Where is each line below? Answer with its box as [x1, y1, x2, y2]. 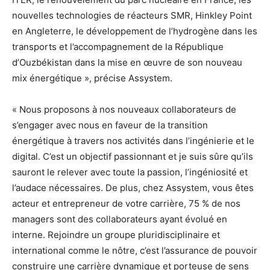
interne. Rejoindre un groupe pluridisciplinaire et [12, 228, 220, 240]
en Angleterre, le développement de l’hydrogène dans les [12, 25, 257, 37]
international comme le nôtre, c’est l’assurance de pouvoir [12, 244, 257, 256]
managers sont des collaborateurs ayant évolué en [12, 213, 227, 225]
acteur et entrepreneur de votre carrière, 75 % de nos [12, 197, 240, 209]
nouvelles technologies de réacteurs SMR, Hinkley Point [12, 9, 252, 21]
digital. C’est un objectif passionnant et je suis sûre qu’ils [12, 150, 253, 162]
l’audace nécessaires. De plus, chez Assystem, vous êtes [12, 181, 254, 193]
